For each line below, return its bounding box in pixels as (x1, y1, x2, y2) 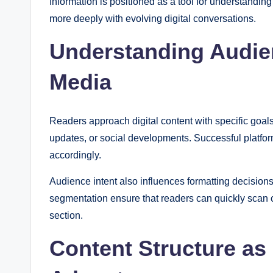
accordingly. (49, 150, 101, 161)
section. (49, 210, 83, 221)
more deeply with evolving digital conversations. (49, 13, 256, 24)
